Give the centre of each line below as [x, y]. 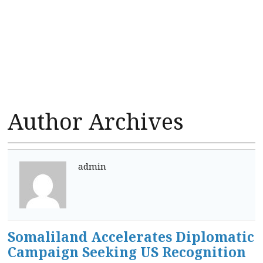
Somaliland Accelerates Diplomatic [131, 237]
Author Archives [96, 121]
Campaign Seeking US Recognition [127, 252]
